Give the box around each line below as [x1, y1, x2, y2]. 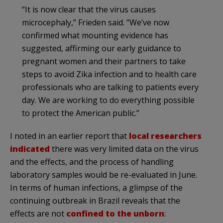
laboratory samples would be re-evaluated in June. [10, 169, 197, 180]
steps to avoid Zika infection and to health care [22, 68, 197, 80]
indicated [10, 143, 50, 154]
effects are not [10, 208, 66, 219]
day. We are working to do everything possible [22, 94, 195, 106]
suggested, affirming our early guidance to [22, 42, 181, 54]
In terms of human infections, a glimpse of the [10, 182, 183, 193]
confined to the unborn [66, 208, 164, 219]
